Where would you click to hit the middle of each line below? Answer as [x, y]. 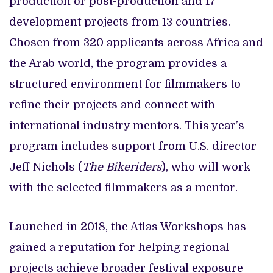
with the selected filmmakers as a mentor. [123, 187]
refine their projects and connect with [112, 105]
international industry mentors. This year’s [127, 125]
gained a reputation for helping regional [119, 247]
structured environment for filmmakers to [125, 84]
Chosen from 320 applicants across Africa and [136, 42]
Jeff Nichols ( [46, 167]
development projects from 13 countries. [120, 22]
